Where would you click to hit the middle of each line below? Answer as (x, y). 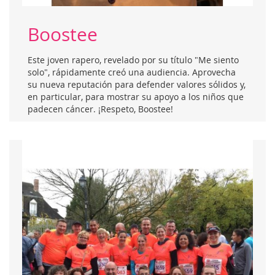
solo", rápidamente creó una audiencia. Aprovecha (132, 72)
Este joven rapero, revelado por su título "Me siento (133, 60)
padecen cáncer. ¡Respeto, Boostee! (100, 109)
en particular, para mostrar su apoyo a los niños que (136, 96)
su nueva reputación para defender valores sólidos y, (137, 84)
